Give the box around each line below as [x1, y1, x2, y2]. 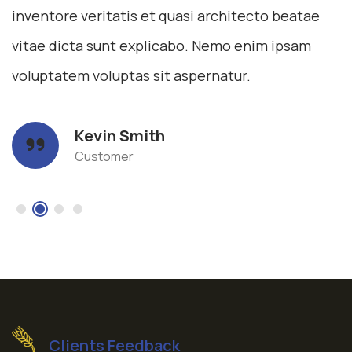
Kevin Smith [75, 124, 165, 146]
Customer [75, 147, 134, 165]
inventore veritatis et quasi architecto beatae [12, 5, 320, 25]
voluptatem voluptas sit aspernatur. [12, 65, 251, 85]
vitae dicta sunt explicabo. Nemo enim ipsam [12, 35, 311, 55]
